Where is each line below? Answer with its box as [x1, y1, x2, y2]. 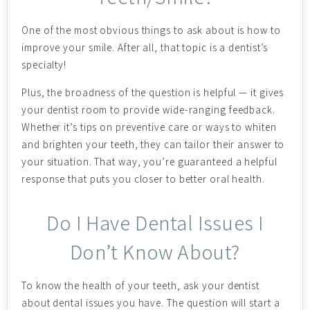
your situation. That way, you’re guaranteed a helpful [21, 155, 277, 168]
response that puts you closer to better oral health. [21, 172, 265, 185]
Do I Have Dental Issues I [46, 209, 264, 237]
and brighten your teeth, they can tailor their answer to [21, 138, 285, 151]
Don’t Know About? [69, 238, 241, 266]
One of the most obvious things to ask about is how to [21, 24, 281, 37]
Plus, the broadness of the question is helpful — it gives [21, 86, 284, 99]
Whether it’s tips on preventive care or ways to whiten [21, 120, 277, 134]
